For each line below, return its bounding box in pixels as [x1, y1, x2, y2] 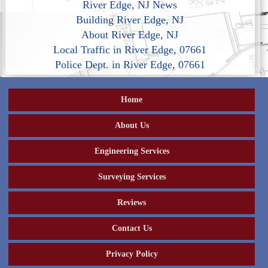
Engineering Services [94, 147, 169, 156]
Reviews [117, 198, 147, 208]
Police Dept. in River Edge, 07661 [54, 58, 205, 71]
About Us [114, 121, 149, 130]
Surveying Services [98, 172, 166, 182]
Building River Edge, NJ [76, 13, 184, 26]
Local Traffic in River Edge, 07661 [53, 43, 207, 56]
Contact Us [111, 224, 152, 233]
